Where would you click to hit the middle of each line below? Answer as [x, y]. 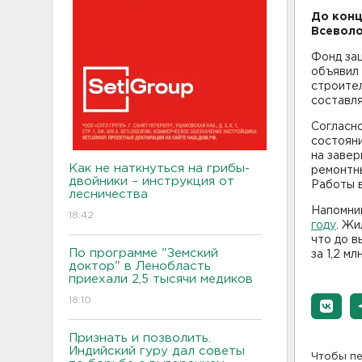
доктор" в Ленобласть [140, 266]
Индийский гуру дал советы [157, 351]
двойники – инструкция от [152, 181]
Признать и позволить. [140, 338]
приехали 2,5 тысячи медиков [161, 279]
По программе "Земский [143, 253]
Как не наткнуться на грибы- [159, 168]
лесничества [108, 194]
